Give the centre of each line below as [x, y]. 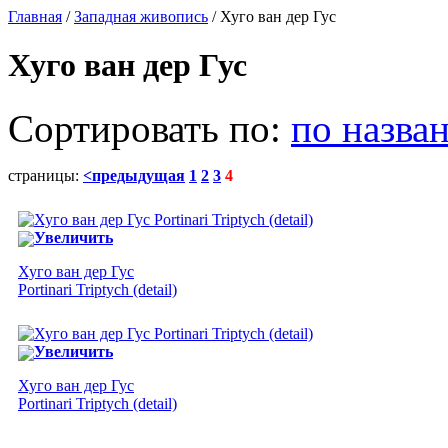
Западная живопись [141, 16]
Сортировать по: [149, 128]
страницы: [45, 175]
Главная [35, 16]
